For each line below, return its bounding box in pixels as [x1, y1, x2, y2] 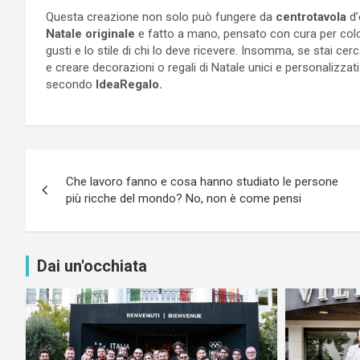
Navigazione [25, 149, 166, 181]
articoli [25, 182, 105, 214]
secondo [46, 77, 92, 92]
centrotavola [276, 10, 346, 25]
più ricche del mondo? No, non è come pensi [66, 191, 301, 207]
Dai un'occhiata [37, 256, 147, 276]
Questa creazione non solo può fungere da [46, 10, 276, 25]
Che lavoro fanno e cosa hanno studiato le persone [66, 174, 338, 190]
